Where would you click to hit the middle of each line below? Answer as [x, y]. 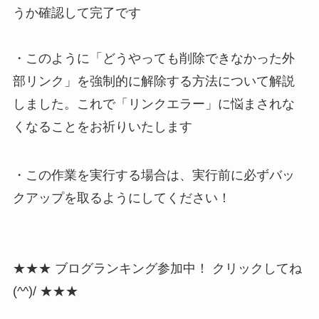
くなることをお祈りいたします [102, 126]
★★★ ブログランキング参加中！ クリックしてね [157, 269]
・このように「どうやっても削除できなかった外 [153, 58]
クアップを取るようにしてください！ [121, 198]
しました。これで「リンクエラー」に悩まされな [153, 104]
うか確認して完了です [77, 12]
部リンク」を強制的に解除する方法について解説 [153, 81]
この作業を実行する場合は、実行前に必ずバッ [160, 175]
